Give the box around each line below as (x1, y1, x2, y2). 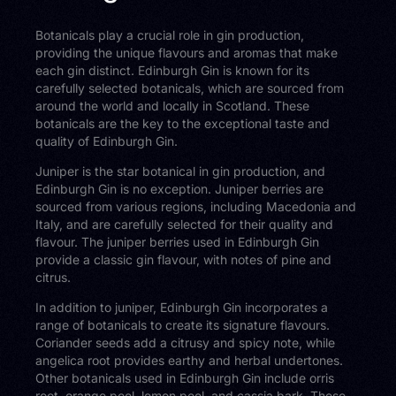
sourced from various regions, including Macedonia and (35, 199, 357, 215)
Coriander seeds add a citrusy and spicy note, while (35, 335, 336, 351)
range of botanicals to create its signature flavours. (35, 317, 331, 333)
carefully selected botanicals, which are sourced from (35, 80, 345, 96)
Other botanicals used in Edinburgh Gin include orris (35, 370, 335, 386)
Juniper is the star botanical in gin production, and (35, 164, 326, 179)
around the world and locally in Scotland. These (35, 98, 310, 114)
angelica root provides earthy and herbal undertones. (35, 353, 344, 369)
